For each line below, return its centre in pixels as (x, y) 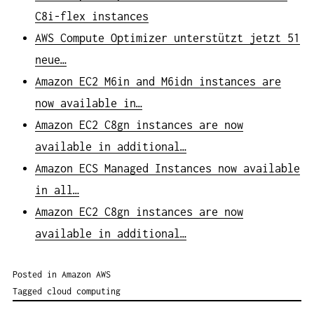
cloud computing (84, 292)
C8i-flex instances (91, 16)
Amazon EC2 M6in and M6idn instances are (158, 81)
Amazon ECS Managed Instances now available (167, 168)
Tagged (30, 292)
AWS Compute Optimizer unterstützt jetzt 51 (167, 37)
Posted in (37, 275)
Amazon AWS (86, 275)
